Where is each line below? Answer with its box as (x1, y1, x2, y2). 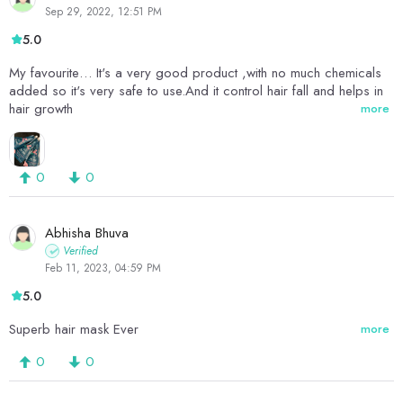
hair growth (9, 99, 73, 120)
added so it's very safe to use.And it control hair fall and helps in (9, 81, 383, 102)
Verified (63, 243, 98, 260)
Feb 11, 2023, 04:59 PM (45, 260, 161, 277)
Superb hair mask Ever (9, 319, 139, 340)
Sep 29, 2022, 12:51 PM (45, 4, 162, 21)
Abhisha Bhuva (45, 223, 129, 244)
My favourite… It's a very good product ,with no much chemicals (9, 63, 381, 84)
